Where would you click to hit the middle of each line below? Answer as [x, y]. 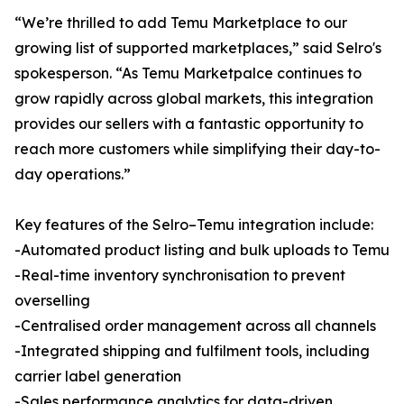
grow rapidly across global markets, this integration [194, 99]
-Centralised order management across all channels [195, 326]
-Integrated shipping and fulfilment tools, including [192, 351]
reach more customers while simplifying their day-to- [197, 149]
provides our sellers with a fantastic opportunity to [189, 124]
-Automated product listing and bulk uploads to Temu [202, 250]
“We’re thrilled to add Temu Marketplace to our [181, 23]
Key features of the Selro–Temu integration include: [194, 225]
